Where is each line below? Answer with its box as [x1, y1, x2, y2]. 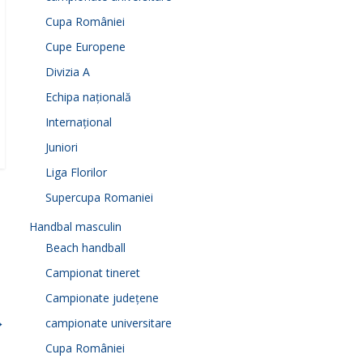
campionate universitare [45, 315, 172, 331]
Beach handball [45, 240, 126, 255]
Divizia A [45, 64, 90, 79]
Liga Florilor [45, 164, 107, 180]
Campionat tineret [45, 265, 140, 280]
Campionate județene [45, 290, 159, 305]
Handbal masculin [29, 219, 122, 234]
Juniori [45, 139, 78, 155]
